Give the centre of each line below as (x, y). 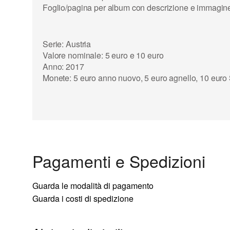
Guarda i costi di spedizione (83, 199)
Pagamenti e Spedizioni (119, 161)
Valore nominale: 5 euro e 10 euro (103, 55)
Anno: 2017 (63, 66)
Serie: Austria (67, 44)
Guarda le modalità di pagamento (93, 186)
